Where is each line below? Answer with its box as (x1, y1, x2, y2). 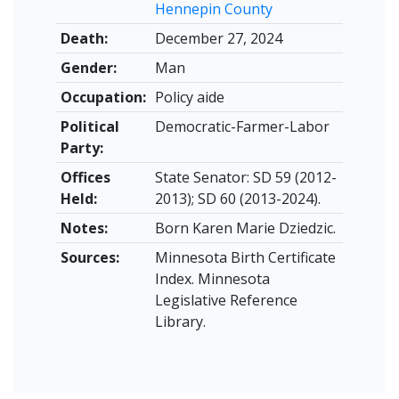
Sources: (60, 248, 119, 267)
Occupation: (60, 87, 146, 107)
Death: (60, 28, 108, 48)
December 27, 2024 (154, 28, 282, 48)
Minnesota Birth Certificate (154, 248, 336, 267)
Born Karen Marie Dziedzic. (154, 218, 336, 238)
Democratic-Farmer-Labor (154, 117, 330, 136)
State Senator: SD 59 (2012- (154, 167, 337, 187)
